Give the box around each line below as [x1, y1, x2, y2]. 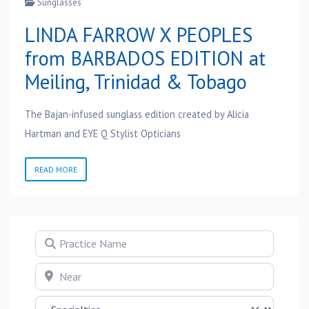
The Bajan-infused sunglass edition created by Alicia [24, 107, 249, 121]
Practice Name [34, 230, 102, 245]
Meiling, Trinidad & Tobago [24, 68, 258, 94]
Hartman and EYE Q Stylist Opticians [24, 126, 181, 140]
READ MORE [34, 163, 77, 175]
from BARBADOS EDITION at [24, 45, 266, 71]
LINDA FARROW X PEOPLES [24, 21, 252, 48]
